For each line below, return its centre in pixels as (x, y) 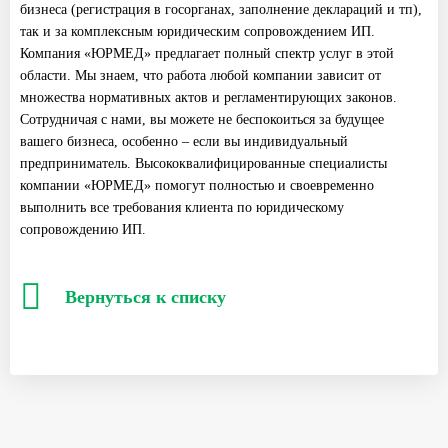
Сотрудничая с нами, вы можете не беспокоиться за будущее (202, 119)
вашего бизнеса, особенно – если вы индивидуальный (184, 141)
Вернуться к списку (145, 296)
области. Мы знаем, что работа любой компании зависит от (200, 75)
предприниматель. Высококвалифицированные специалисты (203, 163)
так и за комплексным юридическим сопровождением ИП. (197, 31)
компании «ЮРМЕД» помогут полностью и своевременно (197, 185)
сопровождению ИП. (83, 229)
